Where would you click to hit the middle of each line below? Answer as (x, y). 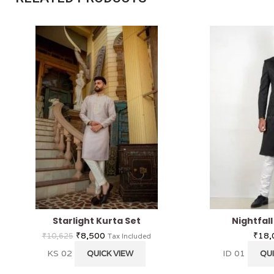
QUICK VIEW (110, 253)
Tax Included (129, 236)
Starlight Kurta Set (96, 220)
